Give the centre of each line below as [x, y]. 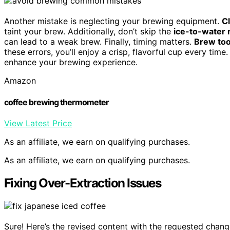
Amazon [20, 81]
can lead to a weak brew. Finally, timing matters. [99, 42]
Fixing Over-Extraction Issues [83, 183]
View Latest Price [38, 123]
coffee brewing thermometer [56, 102]
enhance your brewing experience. [71, 62]
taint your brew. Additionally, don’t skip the [89, 32]
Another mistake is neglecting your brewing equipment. [113, 21]
